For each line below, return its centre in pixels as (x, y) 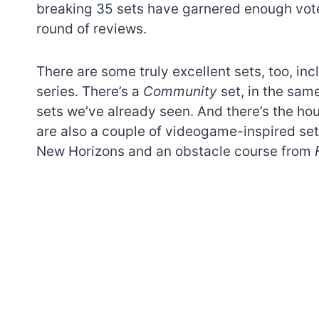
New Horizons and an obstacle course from (176, 151)
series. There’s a (90, 91)
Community (182, 91)
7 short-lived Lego (254, 202)
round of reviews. (91, 28)
